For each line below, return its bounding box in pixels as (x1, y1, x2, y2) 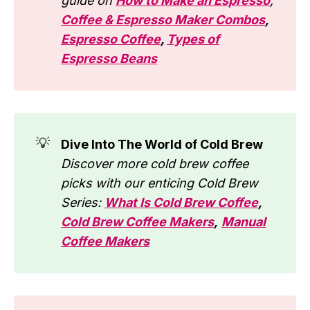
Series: (61, 195, 104, 210)
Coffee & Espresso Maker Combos (61, 12, 265, 28)
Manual (221, 215, 266, 230)
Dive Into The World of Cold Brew (61, 137, 263, 152)
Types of (167, 32, 219, 47)
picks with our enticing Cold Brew (61, 176, 258, 191)
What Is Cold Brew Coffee (104, 195, 258, 210)
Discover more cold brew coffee (61, 156, 248, 172)
